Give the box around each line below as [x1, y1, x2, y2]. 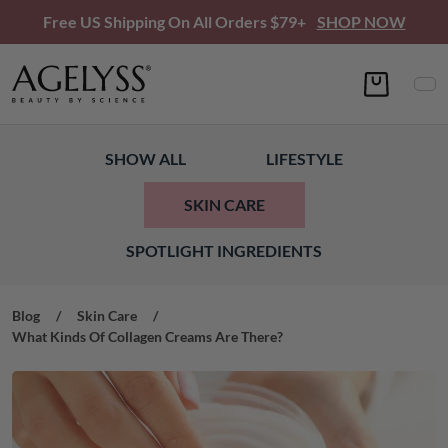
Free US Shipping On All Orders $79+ [42, 12, 309, 31]
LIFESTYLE [266, 148, 343, 168]
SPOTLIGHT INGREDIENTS [126, 240, 322, 260]
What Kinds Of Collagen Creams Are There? [12, 327, 283, 345]
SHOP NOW [316, 12, 406, 31]
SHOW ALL [105, 148, 186, 168]
